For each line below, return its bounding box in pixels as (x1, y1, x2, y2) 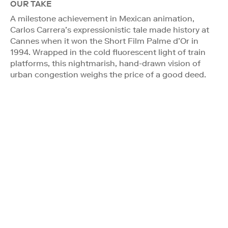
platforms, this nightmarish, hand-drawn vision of (10, 58, 201, 68)
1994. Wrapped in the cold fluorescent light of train (10, 47, 206, 57)
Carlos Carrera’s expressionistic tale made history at (10, 24, 209, 35)
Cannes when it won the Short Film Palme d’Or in (10, 36, 198, 46)
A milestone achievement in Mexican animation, (10, 13, 194, 23)
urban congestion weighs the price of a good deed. (10, 69, 206, 79)
